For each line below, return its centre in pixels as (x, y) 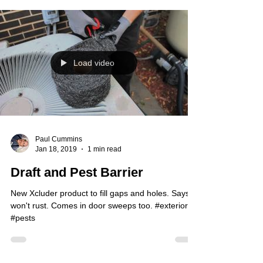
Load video (94, 84)
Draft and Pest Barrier (77, 193)
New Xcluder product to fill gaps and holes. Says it (103, 214)
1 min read (104, 170)
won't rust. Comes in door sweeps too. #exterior (99, 227)
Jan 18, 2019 (56, 170)
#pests (23, 239)
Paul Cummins (59, 160)
